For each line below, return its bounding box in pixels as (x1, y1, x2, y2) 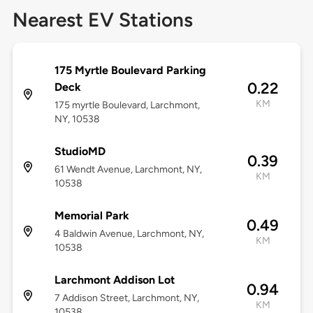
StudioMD (54, 145, 105, 159)
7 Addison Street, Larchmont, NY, (54, 292, 199, 305)
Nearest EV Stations (12, 8, 193, 32)
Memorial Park (54, 209, 129, 223)
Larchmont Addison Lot (54, 273, 175, 287)
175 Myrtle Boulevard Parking (54, 64, 206, 78)
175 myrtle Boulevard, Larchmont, (54, 99, 200, 112)
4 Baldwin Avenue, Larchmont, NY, (54, 228, 204, 240)
